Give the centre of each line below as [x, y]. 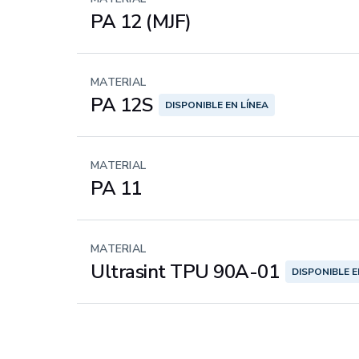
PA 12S [122, 105]
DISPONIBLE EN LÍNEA [217, 105]
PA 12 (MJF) [141, 22]
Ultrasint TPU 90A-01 [185, 272]
